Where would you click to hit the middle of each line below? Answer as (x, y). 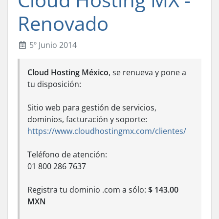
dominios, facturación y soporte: (87, 120)
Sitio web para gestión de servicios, (92, 108)
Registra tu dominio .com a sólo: (88, 190)
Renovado (63, 23)
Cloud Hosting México (68, 73)
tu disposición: (54, 84)
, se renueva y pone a (147, 73)
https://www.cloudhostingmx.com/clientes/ (107, 131)
